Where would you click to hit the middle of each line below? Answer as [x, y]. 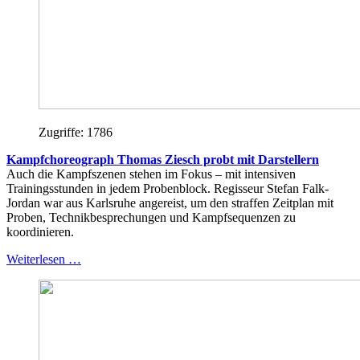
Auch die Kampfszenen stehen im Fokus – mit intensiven [151, 174]
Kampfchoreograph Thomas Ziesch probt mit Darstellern [163, 159]
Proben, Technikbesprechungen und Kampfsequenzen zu [151, 217]
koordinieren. [40, 231]
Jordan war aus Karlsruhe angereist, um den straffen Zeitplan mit [170, 202]
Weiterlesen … [44, 259]
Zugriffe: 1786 [76, 132]
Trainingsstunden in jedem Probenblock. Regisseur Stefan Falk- [168, 188]
